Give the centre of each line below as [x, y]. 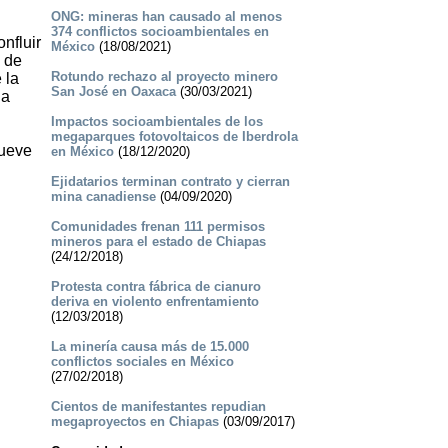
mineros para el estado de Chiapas [158, 242]
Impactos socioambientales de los [156, 122]
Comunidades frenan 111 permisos [157, 227]
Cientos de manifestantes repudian [158, 407]
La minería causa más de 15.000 [149, 347]
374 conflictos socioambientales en [159, 32]
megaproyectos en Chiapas [134, 422]
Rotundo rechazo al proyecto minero [164, 77]
